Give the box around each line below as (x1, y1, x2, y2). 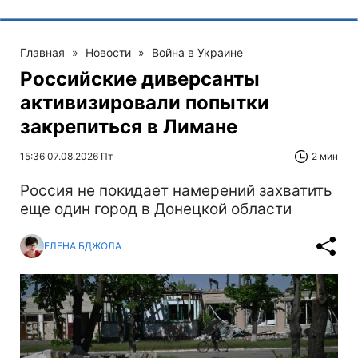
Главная (20, 45, 65, 59)
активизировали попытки (20, 90, 269, 114)
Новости (86, 45, 131, 59)
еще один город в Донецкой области (20, 199, 292, 218)
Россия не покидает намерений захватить (20, 181, 332, 200)
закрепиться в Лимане (20, 114, 237, 138)
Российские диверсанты (20, 66, 260, 90)
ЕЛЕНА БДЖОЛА (44, 240, 121, 253)
